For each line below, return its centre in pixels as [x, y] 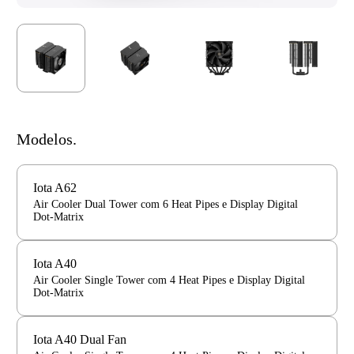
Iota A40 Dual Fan [80, 340]
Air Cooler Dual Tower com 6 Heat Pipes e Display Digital [166, 205]
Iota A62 [55, 188]
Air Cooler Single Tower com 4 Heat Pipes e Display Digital [169, 281]
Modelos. [47, 139]
